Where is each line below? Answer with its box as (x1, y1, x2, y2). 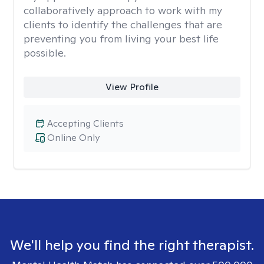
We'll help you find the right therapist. (10, 236, 254, 254)
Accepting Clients (47, 117, 124, 130)
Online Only (47, 131, 100, 144)
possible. (24, 46, 66, 60)
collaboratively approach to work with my (24, 4, 222, 17)
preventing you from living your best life (24, 32, 219, 45)
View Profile (105, 81, 159, 93)
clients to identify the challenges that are (24, 18, 222, 31)
